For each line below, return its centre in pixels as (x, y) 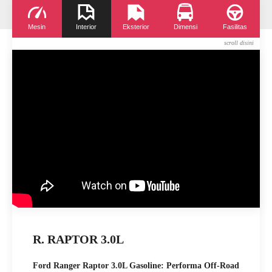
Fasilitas (235, 27)
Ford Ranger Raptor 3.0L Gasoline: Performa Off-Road (136, 266)
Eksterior (136, 27)
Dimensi (185, 27)
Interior (87, 27)
